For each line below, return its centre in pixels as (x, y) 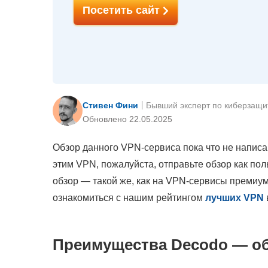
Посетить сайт (123, 10)
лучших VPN (234, 198)
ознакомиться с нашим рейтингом (129, 198)
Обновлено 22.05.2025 (127, 119)
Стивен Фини (110, 105)
